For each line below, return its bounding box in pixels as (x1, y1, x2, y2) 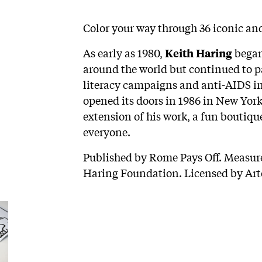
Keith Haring (164, 46, 232, 61)
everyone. (82, 124, 133, 140)
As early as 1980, (82, 45, 165, 61)
